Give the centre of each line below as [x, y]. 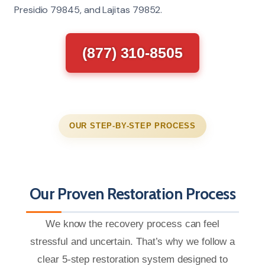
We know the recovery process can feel [132, 224]
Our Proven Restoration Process [132, 194]
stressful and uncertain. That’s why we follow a [132, 241]
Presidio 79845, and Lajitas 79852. [88, 9]
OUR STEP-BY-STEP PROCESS [132, 125]
